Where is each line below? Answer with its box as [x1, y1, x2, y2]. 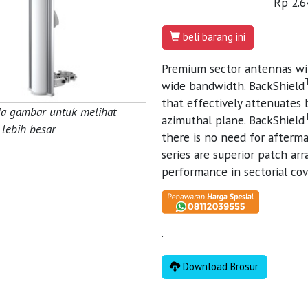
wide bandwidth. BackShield [162, 77, 305, 93]
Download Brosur [180, 260, 259, 274]
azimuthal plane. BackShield [162, 111, 305, 128]
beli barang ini [180, 30, 246, 44]
